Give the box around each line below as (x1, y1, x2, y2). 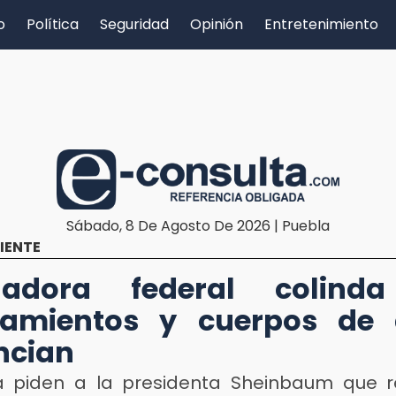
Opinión (190, 14, 243, 34)
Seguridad (100, 14, 169, 34)
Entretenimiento (264, 14, 378, 34)
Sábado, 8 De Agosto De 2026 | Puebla (66, 215, 330, 236)
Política (27, 14, 79, 34)
